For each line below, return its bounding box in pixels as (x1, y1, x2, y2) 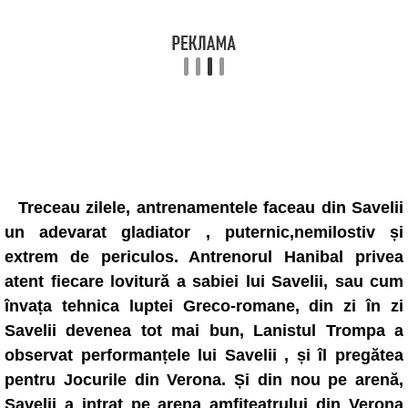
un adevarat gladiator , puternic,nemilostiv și (5, 223, 403, 241)
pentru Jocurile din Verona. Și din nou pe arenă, (5, 371, 403, 389)
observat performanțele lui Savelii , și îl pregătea (5, 346, 403, 364)
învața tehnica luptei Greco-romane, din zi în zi (5, 297, 403, 315)
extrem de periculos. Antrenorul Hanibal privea (5, 248, 403, 266)
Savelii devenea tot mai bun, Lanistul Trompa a (5, 321, 403, 340)
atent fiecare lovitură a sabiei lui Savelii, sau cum (5, 272, 403, 291)
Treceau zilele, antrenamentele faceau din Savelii (18, 199, 403, 217)
